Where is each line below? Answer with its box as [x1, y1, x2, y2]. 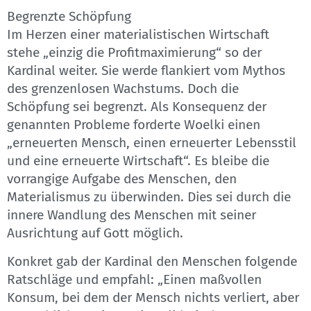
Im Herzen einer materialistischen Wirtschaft [7, 26, 269, 43]
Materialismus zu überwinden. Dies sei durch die [7, 189, 291, 205]
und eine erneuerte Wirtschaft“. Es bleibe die [7, 153, 269, 169]
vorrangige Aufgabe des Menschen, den [7, 171, 237, 187]
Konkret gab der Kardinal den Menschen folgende [7, 253, 297, 269]
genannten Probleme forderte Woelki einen [7, 117, 260, 133]
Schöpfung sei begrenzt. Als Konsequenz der [7, 99, 267, 115]
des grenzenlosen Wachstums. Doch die [7, 81, 239, 97]
